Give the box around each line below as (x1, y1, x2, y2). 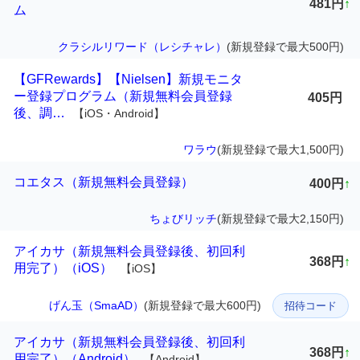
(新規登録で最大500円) (227, 40, 344, 54)
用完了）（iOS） (14, 261, 112, 276)
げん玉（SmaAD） (49, 299, 144, 313)
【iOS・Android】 (73, 107, 165, 121)
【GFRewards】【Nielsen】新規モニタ (14, 72, 243, 87)
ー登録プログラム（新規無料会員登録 (14, 89, 232, 104)
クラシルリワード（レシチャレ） (58, 40, 227, 54)
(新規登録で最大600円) (144, 299, 261, 313)
